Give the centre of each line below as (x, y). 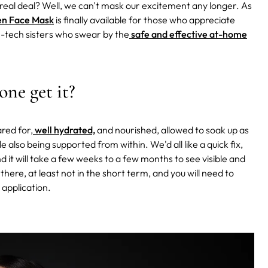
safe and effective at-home (188, 34)
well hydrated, (64, 130)
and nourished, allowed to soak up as (172, 130)
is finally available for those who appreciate (144, 20)
